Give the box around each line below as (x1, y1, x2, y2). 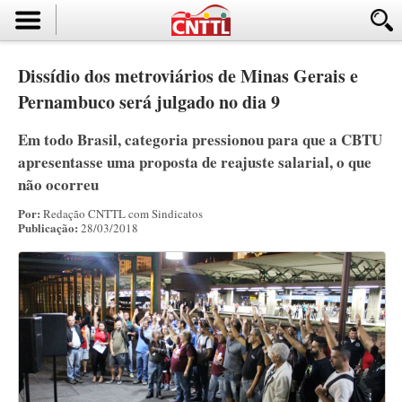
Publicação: (18, 219, 78, 236)
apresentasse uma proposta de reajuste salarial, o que (18, 151, 371, 173)
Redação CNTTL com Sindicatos (40, 205, 203, 222)
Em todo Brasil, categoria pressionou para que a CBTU (18, 128, 382, 151)
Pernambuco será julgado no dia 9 (18, 89, 280, 115)
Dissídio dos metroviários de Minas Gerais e (18, 63, 358, 89)
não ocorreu (18, 173, 99, 196)
